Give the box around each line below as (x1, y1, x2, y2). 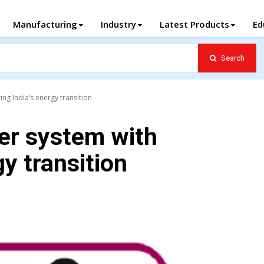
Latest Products (160, 18, 229, 30)
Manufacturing (13, 18, 77, 30)
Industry (101, 18, 136, 30)
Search (220, 53, 245, 62)
